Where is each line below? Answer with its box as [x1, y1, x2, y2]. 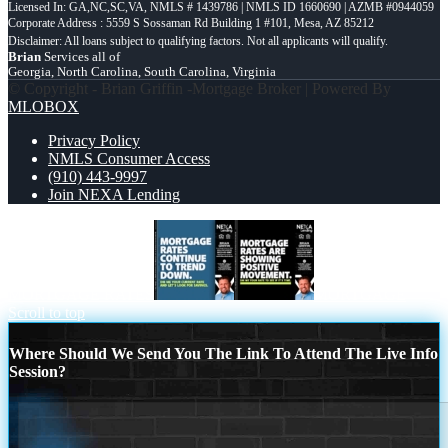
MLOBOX [8, 98, 79, 116]
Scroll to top [8, 304, 85, 322]
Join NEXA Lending [48, 186, 180, 204]
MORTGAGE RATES [8, 286, 154, 304]
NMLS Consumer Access [48, 150, 210, 168]
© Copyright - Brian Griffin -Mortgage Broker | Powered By [8, 80, 391, 98]
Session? [9, 362, 66, 380]
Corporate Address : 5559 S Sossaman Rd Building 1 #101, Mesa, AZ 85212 [8, 16, 374, 31]
